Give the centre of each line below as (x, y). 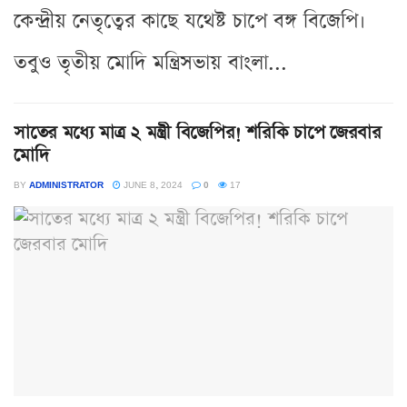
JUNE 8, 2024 (152, 184)
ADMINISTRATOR (66, 184)
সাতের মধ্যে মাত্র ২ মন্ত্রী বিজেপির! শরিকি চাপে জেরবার (198, 132)
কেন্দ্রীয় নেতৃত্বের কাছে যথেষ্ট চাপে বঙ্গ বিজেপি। (190, 21)
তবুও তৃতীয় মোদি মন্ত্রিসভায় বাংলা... (150, 63)
